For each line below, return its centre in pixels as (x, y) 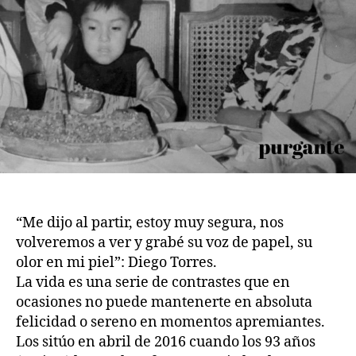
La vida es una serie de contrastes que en (153, 282)
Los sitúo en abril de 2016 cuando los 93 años (166, 342)
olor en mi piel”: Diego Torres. (116, 262)
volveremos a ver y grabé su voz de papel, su (164, 242)
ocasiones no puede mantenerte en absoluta (164, 302)
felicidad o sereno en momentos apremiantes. (170, 322)
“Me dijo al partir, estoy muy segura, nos (150, 222)
